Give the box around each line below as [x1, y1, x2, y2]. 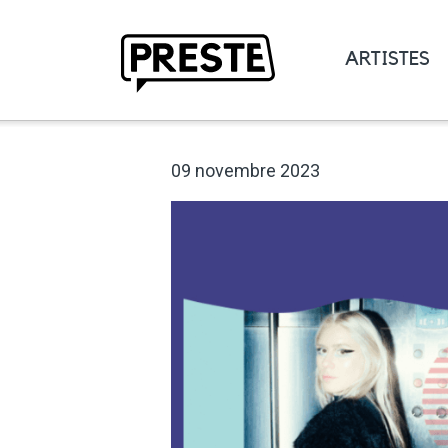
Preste [120, 93, 168, 112]
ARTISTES [345, 50, 430, 69]
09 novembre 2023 [171, 160, 320, 181]
